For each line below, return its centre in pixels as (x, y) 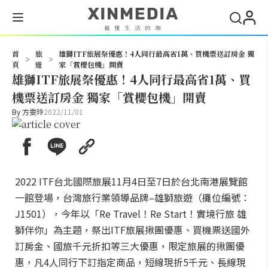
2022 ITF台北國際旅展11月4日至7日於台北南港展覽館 (131, 181)
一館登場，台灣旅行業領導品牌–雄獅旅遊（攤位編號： (133, 197)
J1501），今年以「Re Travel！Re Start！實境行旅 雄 (131, 214)
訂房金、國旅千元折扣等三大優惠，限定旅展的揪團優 (130, 246)
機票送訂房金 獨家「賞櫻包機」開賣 (109, 97)
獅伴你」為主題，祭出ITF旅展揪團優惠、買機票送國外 (133, 230)
